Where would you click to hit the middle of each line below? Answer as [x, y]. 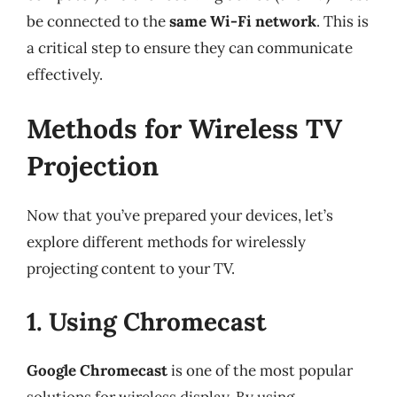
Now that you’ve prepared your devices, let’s [180, 215]
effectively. [65, 74]
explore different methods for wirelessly [166, 242]
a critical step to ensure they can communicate [190, 47]
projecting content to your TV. [131, 269]
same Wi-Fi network [243, 21]
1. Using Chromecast [147, 321]
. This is [343, 21]
